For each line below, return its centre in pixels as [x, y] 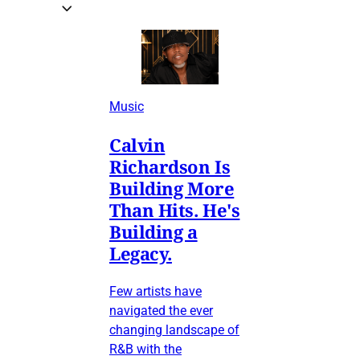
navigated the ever [161, 310]
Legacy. [141, 253]
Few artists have [155, 291]
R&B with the [145, 349]
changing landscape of [174, 329]
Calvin [137, 144]
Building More [172, 188]
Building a [153, 231]
